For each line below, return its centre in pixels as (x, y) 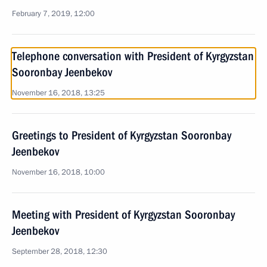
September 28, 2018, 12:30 (60, 252)
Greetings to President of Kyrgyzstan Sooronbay (122, 135)
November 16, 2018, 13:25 (58, 93)
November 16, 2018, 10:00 (58, 172)
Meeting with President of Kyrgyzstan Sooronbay (123, 215)
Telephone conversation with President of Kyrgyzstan (133, 56)
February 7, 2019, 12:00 (53, 14)
